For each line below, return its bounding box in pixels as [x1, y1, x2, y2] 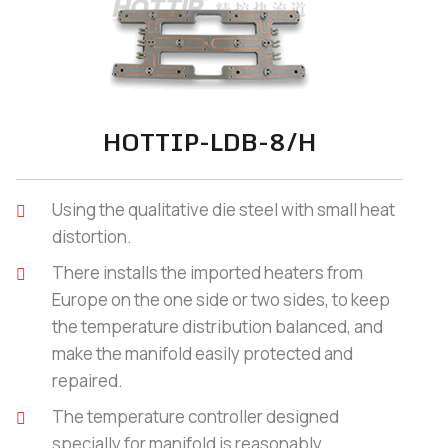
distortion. [52, 225, 132, 249]
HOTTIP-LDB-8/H [103, 122, 316, 162]
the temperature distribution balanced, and [52, 315, 383, 339]
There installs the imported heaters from [52, 261, 363, 285]
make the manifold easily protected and [52, 342, 353, 366]
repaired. [52, 369, 123, 393]
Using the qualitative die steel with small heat [52, 198, 395, 222]
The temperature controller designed [52, 405, 339, 429]
